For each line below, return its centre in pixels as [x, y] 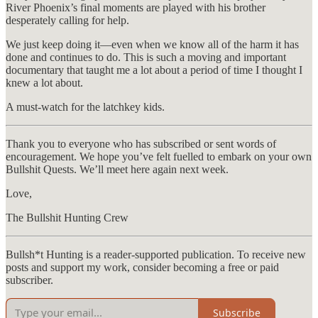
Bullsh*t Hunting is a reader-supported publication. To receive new [156, 255]
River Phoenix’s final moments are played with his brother [136, 8]
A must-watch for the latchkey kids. [85, 107]
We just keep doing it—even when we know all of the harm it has [152, 45]
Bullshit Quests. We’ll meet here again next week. [117, 170]
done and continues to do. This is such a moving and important [146, 57]
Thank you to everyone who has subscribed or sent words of [141, 144]
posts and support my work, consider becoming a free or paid [142, 268]
